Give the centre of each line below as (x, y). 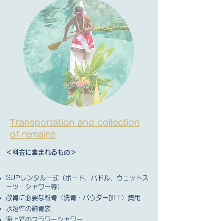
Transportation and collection (75, 123)
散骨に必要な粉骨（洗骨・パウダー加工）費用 (73, 198)
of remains (33, 135)
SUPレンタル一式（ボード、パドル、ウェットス (77, 178)
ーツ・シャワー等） (35, 187)
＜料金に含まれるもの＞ (41, 152)
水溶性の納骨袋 (28, 209)
